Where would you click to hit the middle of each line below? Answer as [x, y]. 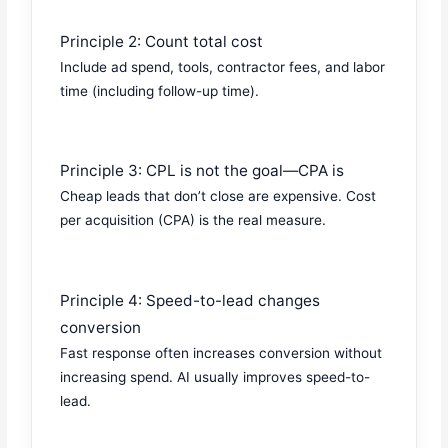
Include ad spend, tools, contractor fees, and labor [223, 67]
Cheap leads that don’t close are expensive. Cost [218, 196]
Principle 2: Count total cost [162, 41]
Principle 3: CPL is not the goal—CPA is [202, 171]
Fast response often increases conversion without [221, 352]
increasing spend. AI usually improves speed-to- [215, 376]
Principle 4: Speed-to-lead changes [190, 300]
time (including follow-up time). [160, 91]
